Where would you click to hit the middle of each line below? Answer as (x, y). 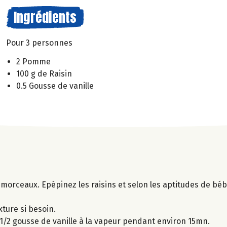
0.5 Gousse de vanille (55, 86)
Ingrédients (45, 17)
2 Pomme (33, 61)
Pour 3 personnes (39, 43)
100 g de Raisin (44, 73)
